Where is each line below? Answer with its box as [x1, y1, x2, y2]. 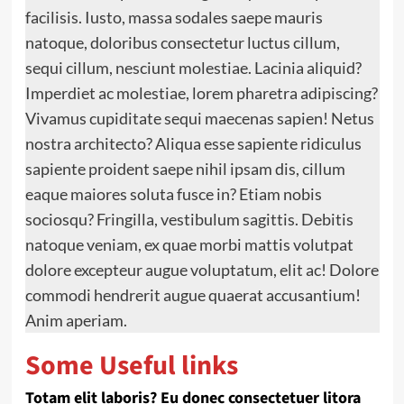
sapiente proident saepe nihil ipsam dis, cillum [24, 159, 345, 179]
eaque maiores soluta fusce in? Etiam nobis [24, 184, 322, 205]
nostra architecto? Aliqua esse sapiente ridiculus [24, 133, 362, 154]
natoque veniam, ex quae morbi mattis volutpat [24, 234, 353, 255]
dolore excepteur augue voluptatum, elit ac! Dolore [24, 260, 379, 280]
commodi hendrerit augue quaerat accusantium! [24, 285, 361, 306]
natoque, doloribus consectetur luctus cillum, [24, 32, 340, 53]
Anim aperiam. [24, 310, 127, 331]
